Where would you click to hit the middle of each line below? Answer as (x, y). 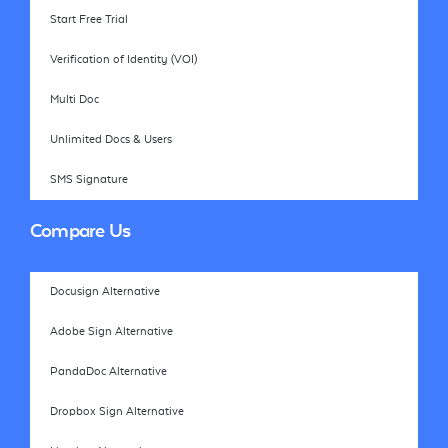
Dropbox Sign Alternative (117, 411)
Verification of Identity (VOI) (123, 59)
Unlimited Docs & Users (111, 139)
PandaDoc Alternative (108, 371)
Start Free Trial (89, 19)
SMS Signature (89, 179)
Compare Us (80, 230)
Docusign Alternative (105, 291)
